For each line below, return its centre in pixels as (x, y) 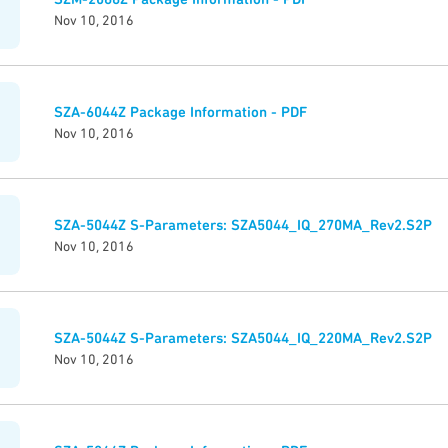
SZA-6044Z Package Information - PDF (180, 112)
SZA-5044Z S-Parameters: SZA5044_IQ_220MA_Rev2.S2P (242, 338)
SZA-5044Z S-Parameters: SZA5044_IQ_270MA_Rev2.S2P (242, 225)
